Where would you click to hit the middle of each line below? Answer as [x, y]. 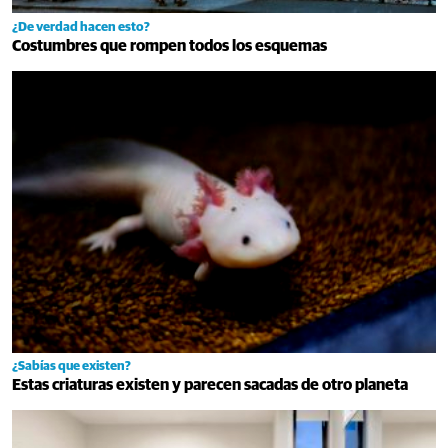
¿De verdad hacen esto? [81, 27]
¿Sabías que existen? [71, 367]
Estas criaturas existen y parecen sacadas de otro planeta [210, 385]
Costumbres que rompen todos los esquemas [169, 45]
